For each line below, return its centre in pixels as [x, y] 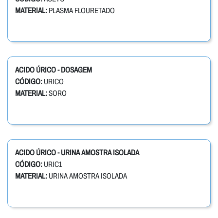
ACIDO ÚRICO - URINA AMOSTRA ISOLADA [77, 153]
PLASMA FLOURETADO [81, 11]
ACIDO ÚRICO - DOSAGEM [54, 70]
